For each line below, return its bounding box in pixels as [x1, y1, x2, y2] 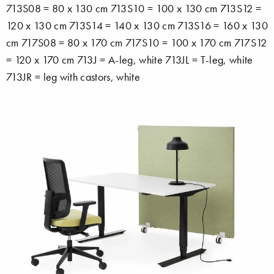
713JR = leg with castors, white [6, 70, 140, 84]
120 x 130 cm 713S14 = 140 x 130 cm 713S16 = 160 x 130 [6, 18, 268, 32]
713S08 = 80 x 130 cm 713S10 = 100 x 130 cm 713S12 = [6, 1, 262, 15]
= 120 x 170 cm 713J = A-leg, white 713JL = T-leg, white [6, 53, 253, 67]
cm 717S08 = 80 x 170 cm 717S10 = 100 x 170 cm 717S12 [6, 35, 267, 50]
